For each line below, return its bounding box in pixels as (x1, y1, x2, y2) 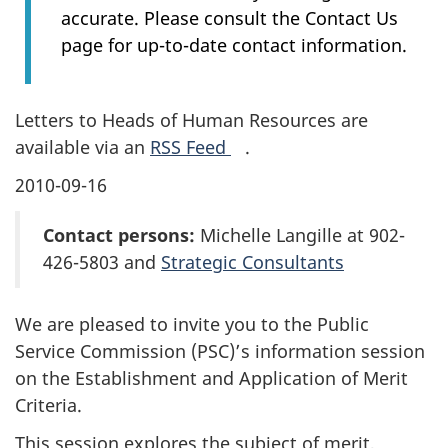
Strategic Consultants (161, 250, 344, 274)
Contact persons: (43, 223, 195, 247)
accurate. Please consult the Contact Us (61, 5, 398, 30)
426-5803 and (43, 250, 161, 274)
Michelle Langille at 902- (195, 223, 405, 247)
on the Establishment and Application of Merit (15, 365, 408, 390)
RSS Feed (150, 134, 231, 159)
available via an (15, 134, 150, 159)
